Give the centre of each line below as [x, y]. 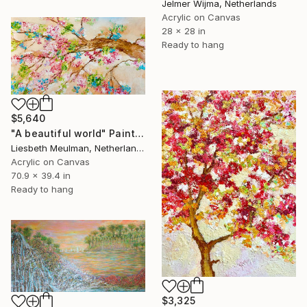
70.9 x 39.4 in [41, 176]
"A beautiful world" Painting [140, 134]
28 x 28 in [184, 30]
